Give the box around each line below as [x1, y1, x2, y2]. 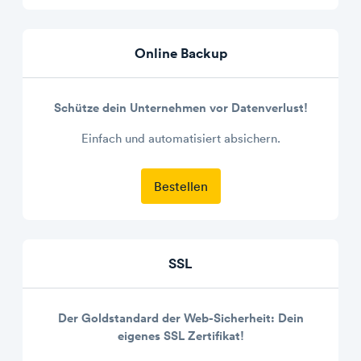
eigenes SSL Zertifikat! [117, 327, 244, 344]
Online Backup [134, 44, 227, 62]
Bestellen [153, 178, 208, 194]
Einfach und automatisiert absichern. [81, 131, 280, 146]
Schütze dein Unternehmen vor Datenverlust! [53, 99, 308, 116]
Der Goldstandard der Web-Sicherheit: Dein [57, 309, 304, 326]
